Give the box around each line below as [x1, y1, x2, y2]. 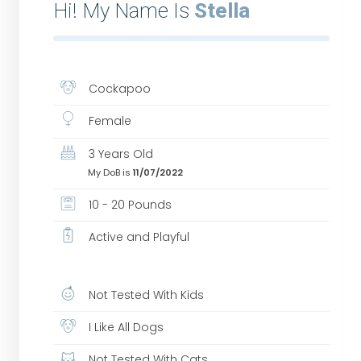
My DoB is [87, 166, 133, 180]
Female [85, 113, 132, 130]
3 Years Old [85, 145, 154, 162]
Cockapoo [85, 80, 151, 97]
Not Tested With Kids [85, 286, 205, 303]
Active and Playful [85, 229, 190, 246]
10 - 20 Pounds [85, 196, 172, 213]
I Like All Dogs [85, 319, 164, 336]
